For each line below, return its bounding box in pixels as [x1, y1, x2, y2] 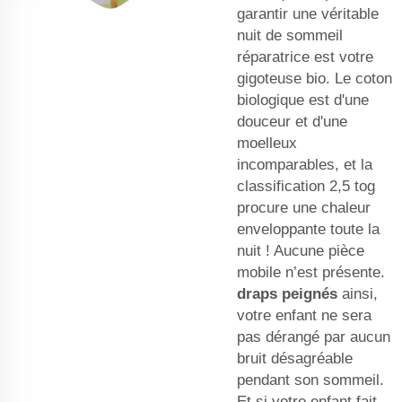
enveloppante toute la [237, 220, 380, 238]
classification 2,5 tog [237, 177, 375, 195]
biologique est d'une [237, 91, 369, 109]
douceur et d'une [237, 112, 347, 130]
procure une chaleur [237, 198, 371, 216]
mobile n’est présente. [237, 263, 385, 281]
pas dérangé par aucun [237, 328, 390, 345]
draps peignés [237, 284, 342, 302]
